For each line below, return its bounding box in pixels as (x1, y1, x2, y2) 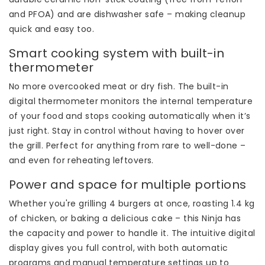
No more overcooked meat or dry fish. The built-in (9, 80, 229, 92)
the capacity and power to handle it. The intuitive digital (9, 227, 256, 239)
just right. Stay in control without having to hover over (9, 124, 245, 137)
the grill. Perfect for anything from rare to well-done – (9, 139, 246, 151)
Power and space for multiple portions (9, 176, 247, 193)
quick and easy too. (9, 22, 94, 35)
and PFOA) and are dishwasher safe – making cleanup (9, 8, 245, 20)
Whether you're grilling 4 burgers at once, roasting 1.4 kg (9, 197, 255, 209)
